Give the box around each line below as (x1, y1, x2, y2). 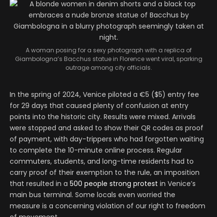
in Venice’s (158, 178, 196, 188)
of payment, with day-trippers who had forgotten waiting (10, 134, 204, 144)
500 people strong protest (70, 178, 158, 188)
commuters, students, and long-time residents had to (10, 156, 194, 166)
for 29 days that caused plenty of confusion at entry (10, 100, 188, 110)
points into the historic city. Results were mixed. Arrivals (10, 111, 196, 122)
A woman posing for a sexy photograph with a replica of (25, 46, 192, 54)
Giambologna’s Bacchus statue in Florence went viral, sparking (15, 54, 202, 63)
